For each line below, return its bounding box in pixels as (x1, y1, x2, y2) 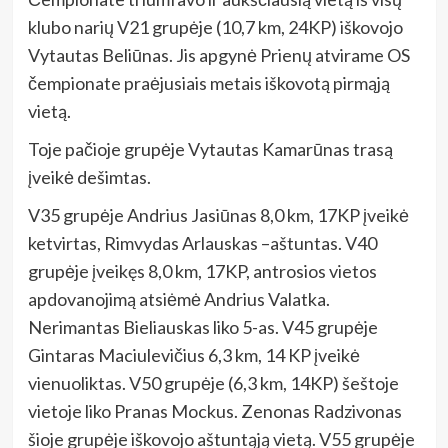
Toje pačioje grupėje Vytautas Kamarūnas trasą (27, 137, 393, 160)
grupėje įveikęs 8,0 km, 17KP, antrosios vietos (27, 259, 377, 282)
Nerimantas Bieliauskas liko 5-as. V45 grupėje (27, 315, 378, 338)
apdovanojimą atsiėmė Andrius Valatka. (27, 287, 330, 310)
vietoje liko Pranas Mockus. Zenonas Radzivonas (27, 399, 402, 422)
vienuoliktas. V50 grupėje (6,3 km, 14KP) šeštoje (27, 371, 399, 394)
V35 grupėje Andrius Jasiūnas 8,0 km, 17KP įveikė (27, 203, 409, 226)
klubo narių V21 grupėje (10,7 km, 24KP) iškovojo (27, 15, 403, 38)
